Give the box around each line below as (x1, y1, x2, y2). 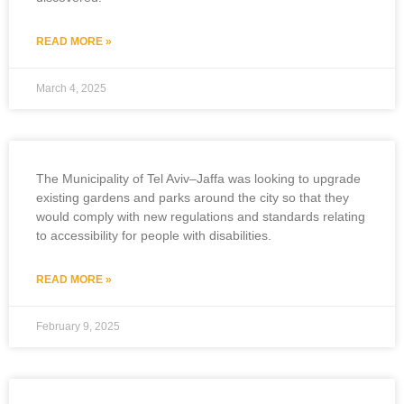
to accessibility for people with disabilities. (36, 227, 271, 243)
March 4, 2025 (36, 81, 106, 95)
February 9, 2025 (36, 319, 120, 333)
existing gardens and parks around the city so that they (36, 189, 349, 205)
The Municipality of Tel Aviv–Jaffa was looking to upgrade (36, 170, 361, 186)
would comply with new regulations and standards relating (36, 208, 365, 224)
